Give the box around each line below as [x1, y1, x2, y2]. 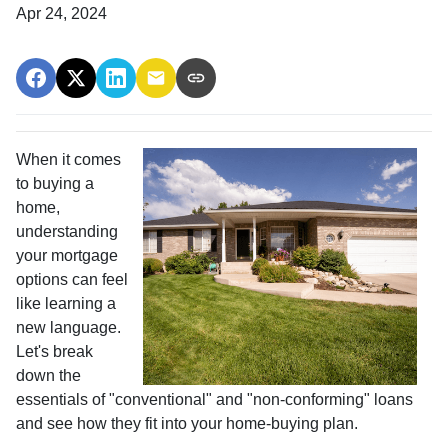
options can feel [16, 271, 128, 288]
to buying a [16, 175, 94, 192]
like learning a [16, 295, 116, 312]
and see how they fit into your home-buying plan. [16, 415, 358, 432]
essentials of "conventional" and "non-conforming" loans [16, 391, 413, 408]
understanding [16, 223, 118, 240]
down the [16, 367, 81, 384]
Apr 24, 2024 [16, 5, 107, 22]
